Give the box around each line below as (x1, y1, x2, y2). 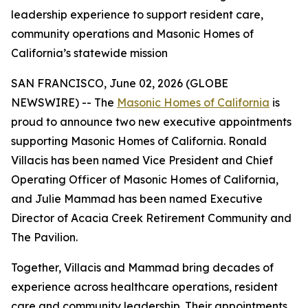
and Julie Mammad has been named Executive (11, 192, 263, 206)
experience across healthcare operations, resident (11, 280, 278, 294)
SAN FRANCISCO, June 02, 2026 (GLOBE (11, 76, 228, 90)
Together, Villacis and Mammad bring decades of (11, 261, 274, 274)
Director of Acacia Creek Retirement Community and (11, 211, 291, 225)
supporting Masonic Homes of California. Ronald (11, 134, 267, 148)
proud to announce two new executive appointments (11, 115, 291, 129)
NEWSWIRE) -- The (11, 96, 117, 109)
